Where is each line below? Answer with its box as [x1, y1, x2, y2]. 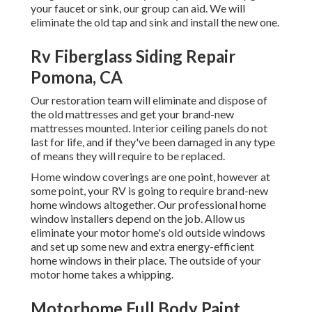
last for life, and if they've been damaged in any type [31, 135, 275, 149]
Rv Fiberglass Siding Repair [31, 46, 235, 67]
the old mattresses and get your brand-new [31, 107, 234, 121]
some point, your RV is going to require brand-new [31, 184, 268, 198]
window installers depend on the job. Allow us [31, 212, 245, 226]
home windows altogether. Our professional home [31, 198, 266, 212]
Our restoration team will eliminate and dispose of [31, 93, 267, 107]
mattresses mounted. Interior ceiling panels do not [31, 121, 267, 135]
